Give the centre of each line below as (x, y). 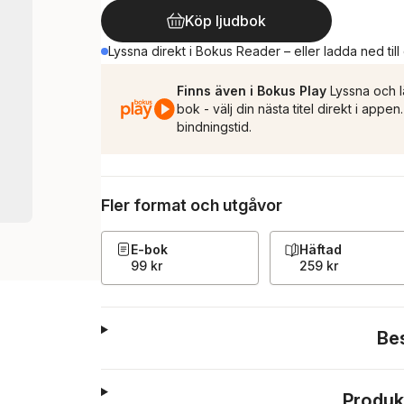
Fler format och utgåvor (192, 205)
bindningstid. (214, 127)
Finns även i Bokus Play (252, 91)
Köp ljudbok (225, 21)
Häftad (321, 249)
